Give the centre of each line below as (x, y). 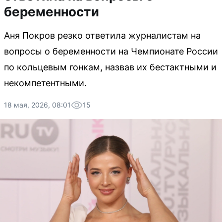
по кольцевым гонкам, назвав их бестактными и (110, 67)
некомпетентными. (45, 83)
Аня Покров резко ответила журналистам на (102, 35)
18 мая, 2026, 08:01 (37, 105)
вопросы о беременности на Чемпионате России (111, 51)
